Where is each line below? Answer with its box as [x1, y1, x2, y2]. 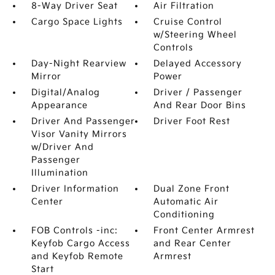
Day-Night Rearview [31, 58, 126, 69]
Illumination [31, 168, 88, 178]
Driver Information [31, 184, 119, 194]
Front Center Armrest [153, 225, 255, 236]
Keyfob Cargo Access [31, 238, 130, 249]
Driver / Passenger [153, 87, 243, 98]
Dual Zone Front [153, 184, 230, 194]
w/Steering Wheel [153, 29, 238, 40]
